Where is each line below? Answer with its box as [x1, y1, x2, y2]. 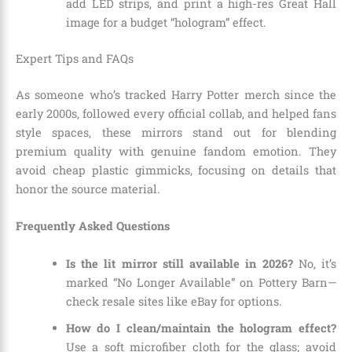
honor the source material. [16, 181, 160, 196]
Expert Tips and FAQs [16, 51, 134, 67]
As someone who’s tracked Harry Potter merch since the [16, 86, 336, 102]
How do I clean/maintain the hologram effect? [65, 320, 336, 335]
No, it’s [292, 255, 337, 271]
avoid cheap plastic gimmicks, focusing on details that [16, 162, 336, 178]
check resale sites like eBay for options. [65, 293, 282, 309]
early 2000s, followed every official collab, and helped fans [16, 105, 336, 121]
